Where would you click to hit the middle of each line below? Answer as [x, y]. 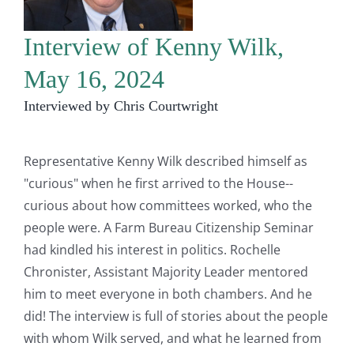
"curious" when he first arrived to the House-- [158, 183]
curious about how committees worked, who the [168, 205]
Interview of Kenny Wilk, [154, 46]
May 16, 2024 [94, 79]
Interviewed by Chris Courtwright [121, 105]
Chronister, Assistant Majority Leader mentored [166, 271]
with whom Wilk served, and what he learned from [173, 338]
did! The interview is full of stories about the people [176, 316]
